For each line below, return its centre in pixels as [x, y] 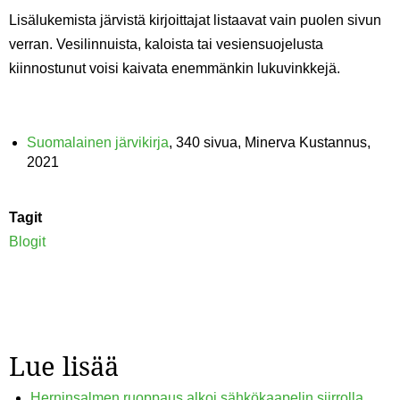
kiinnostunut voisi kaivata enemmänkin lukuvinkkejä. [175, 69]
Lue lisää [64, 366]
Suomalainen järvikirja [98, 143]
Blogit [27, 242]
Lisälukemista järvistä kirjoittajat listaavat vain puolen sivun [195, 21]
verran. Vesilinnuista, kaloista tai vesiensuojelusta [166, 45]
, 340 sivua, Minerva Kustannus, [270, 143]
